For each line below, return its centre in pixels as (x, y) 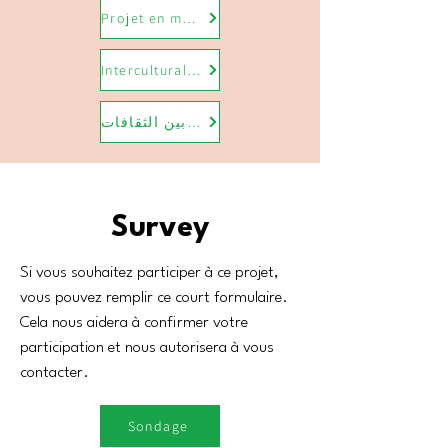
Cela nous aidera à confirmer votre (134, 323)
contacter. (54, 373)
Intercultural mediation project (194, 70)
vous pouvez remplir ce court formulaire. (154, 298)
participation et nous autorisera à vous (147, 348)
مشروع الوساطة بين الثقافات (193, 122)
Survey (160, 228)
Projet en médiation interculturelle (189, 18)
